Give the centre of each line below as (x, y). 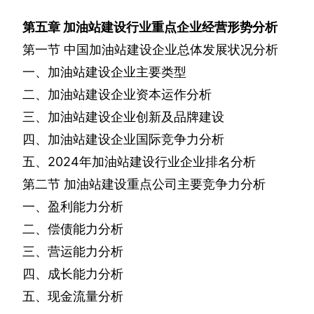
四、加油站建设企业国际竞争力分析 (123, 139)
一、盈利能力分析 (73, 207)
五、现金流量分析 (73, 296)
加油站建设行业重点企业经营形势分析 (170, 27)
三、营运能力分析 (73, 252)
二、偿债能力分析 (73, 229)
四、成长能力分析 (73, 274)
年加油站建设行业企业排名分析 (168, 162)
